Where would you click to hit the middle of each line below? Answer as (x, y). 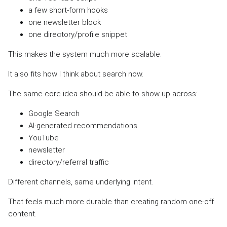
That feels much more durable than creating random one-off (111, 201)
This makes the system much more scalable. (85, 54)
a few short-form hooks (68, 10)
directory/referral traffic (69, 162)
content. (22, 214)
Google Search (54, 113)
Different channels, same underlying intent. (81, 182)
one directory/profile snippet (78, 34)
